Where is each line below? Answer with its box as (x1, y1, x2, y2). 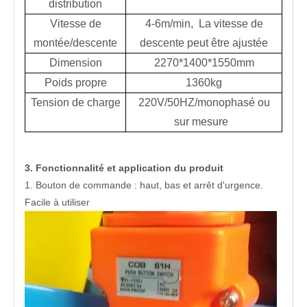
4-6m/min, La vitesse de (145, 18, 263, 29)
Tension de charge (30, 97, 121, 108)
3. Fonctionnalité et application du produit (25, 162, 223, 173)
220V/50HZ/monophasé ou (138, 97, 270, 108)
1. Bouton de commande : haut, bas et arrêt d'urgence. (25, 180, 263, 191)
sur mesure (174, 116, 228, 127)
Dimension (49, 57, 102, 69)
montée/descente (34, 37, 117, 49)
